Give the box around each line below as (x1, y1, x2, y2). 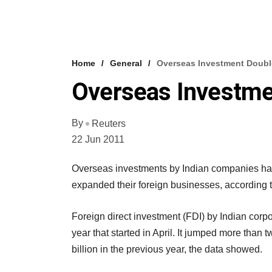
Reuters (92, 118, 126, 129)
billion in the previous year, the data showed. (72, 243, 262, 254)
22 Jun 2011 (72, 134, 124, 144)
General (110, 58, 142, 68)
